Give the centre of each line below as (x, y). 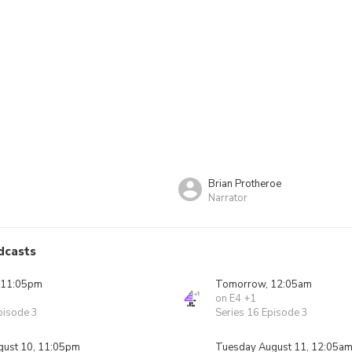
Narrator (228, 198)
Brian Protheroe (245, 183)
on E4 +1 (236, 299)
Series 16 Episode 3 (262, 313)
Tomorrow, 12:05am (264, 284)
